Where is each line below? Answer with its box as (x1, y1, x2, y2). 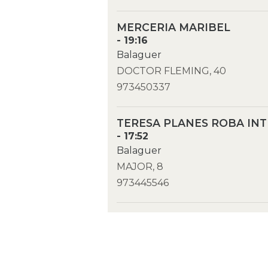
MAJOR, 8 (117, 161, 164, 173)
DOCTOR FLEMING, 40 (117, 65, 227, 77)
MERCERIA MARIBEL (117, 21, 231, 34)
